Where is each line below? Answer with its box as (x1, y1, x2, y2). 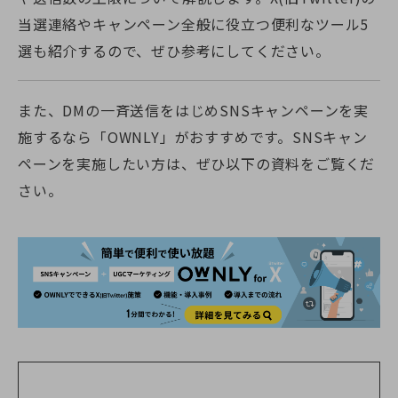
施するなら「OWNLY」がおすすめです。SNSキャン (18, 126, 368, 148)
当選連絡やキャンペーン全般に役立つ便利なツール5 (18, 13, 370, 36)
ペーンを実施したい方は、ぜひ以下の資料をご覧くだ (18, 153, 376, 175)
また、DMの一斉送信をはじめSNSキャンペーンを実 (18, 99, 369, 122)
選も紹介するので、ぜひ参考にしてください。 (18, 40, 330, 62)
